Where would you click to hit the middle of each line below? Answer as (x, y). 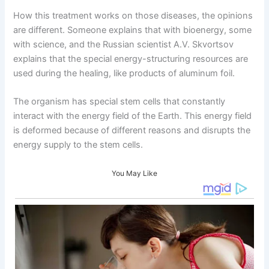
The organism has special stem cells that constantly (119, 102)
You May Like (134, 173)
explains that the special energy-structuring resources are (131, 59)
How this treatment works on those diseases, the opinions (133, 15)
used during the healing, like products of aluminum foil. (124, 73)
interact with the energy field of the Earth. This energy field (133, 116)
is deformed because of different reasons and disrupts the (132, 131)
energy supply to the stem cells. (78, 145)
